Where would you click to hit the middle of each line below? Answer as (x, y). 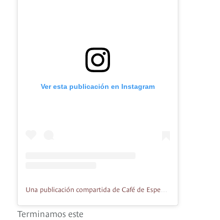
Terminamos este (50, 213)
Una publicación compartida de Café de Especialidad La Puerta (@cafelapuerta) (164, 189)
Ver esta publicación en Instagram (98, 86)
